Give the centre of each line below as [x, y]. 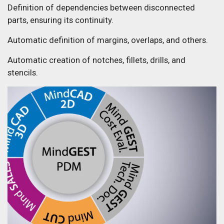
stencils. [23, 72]
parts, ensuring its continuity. [60, 20]
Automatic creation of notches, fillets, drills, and [96, 60]
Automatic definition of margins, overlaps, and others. [108, 40]
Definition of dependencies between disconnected [101, 7]
